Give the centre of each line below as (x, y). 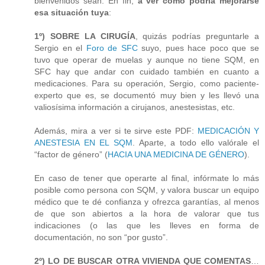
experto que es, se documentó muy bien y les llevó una (147, 95)
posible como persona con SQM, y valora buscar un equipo (147, 190)
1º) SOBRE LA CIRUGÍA (85, 36)
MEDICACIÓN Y (229, 130)
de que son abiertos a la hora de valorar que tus (147, 213)
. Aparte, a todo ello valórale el (196, 142)
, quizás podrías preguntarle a (197, 36)
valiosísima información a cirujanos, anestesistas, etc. (135, 107)
